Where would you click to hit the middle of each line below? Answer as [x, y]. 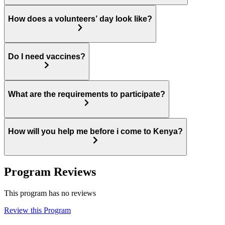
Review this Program [37, 210]
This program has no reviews [50, 193]
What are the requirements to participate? [87, 94]
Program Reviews [50, 172]
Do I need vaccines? [47, 56]
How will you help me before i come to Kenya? [95, 132]
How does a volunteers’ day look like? [80, 19]
